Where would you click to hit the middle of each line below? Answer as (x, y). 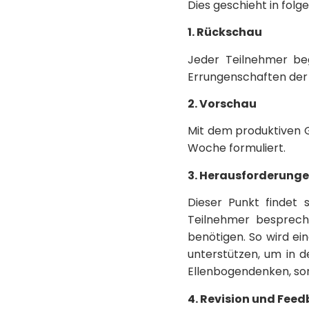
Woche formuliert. (237, 148)
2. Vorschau (222, 103)
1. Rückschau (225, 32)
